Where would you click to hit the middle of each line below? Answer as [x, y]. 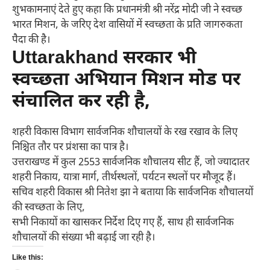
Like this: [28, 258]
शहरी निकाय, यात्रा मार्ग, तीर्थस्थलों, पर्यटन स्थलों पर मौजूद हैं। [124, 177]
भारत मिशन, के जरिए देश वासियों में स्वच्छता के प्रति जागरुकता [127, 25]
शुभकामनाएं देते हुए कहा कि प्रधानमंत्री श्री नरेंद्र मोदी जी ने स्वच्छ [127, 10]
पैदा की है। [31, 40]
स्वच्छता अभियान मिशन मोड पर [126, 80]
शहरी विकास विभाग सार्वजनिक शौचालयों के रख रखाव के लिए [125, 132]
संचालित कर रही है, [81, 102]
